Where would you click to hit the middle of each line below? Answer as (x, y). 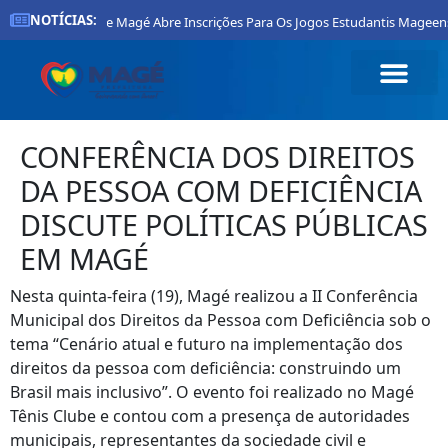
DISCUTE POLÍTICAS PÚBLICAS (224, 224)
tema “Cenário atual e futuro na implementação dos (206, 344)
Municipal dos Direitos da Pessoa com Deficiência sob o (220, 320)
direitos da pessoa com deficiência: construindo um (205, 368)
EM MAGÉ (84, 258)
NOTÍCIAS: (63, 19)
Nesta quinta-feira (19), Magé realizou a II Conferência (214, 296)
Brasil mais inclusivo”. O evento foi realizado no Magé (212, 392)
